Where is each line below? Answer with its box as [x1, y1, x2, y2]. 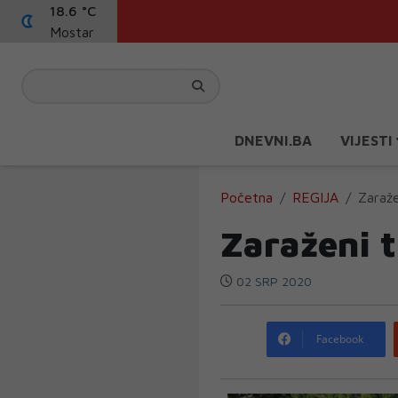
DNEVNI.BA [235, 132, 312, 148]
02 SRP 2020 [233, 274, 312, 289]
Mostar [50, 24, 94, 40]
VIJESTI [340, 132, 396, 148]
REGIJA [292, 189, 338, 205]
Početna [220, 189, 273, 205]
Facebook [316, 331, 363, 346]
